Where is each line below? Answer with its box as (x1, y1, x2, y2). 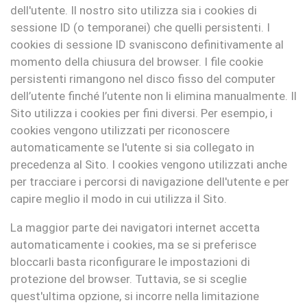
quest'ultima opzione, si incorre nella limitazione (10, 289, 259, 303)
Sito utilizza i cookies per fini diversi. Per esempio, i (10, 106, 273, 120)
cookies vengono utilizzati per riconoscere (10, 123, 230, 137)
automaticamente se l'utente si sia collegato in (10, 140, 254, 154)
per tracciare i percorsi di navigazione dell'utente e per (10, 175, 289, 188)
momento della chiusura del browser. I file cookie (10, 55, 263, 69)
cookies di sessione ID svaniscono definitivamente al (10, 38, 284, 51)
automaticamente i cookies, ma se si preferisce (10, 238, 256, 251)
